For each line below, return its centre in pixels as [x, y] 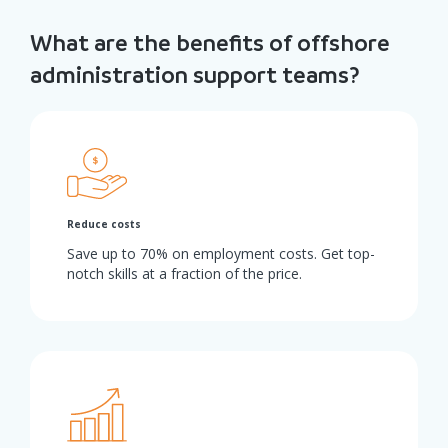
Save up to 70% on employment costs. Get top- [221, 253]
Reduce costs [104, 223]
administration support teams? [195, 75]
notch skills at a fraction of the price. [184, 273]
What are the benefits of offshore [210, 43]
